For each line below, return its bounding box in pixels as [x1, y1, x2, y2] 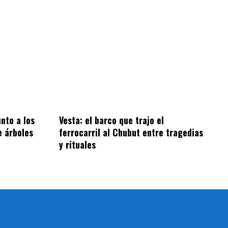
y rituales [59, 138, 96, 152]
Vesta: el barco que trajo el [59, 113, 164, 127]
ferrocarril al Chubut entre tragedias [59, 126, 204, 139]
